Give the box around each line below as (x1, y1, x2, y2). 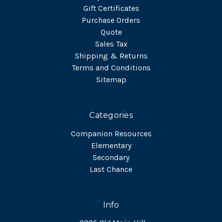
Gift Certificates (83, 3, 139, 13)
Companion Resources (70, 128, 152, 138)
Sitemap (96, 75, 126, 85)
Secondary (93, 152, 129, 162)
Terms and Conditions (71, 63, 151, 73)
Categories (89, 111, 133, 120)
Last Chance (90, 164, 132, 174)
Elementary (91, 140, 131, 150)
